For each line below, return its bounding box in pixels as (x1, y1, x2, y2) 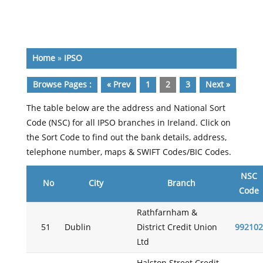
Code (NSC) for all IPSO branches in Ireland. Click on (26, 118, 231, 128)
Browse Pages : (32, 80, 92, 90)
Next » (205, 80, 230, 90)
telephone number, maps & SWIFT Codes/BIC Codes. (26, 147, 231, 157)
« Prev (106, 80, 130, 90)
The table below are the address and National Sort (26, 103, 225, 113)
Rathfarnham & (136, 208, 197, 218)
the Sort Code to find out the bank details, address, (26, 133, 227, 143)
